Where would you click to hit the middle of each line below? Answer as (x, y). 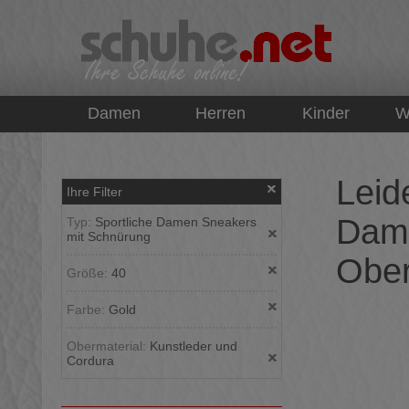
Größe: (89, 273)
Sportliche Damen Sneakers (176, 222)
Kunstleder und (194, 346)
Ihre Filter (95, 192)
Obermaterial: (108, 346)
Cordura (90, 361)
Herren (220, 113)
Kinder (326, 113)
